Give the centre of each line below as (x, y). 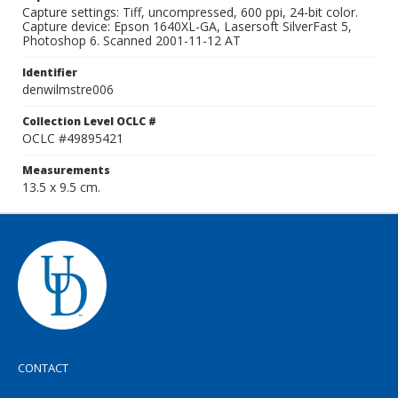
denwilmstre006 (68, 89)
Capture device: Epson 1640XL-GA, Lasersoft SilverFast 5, (187, 26)
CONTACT (43, 368)
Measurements (66, 170)
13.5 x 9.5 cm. (61, 187)
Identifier (50, 72)
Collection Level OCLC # (89, 121)
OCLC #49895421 (73, 138)
